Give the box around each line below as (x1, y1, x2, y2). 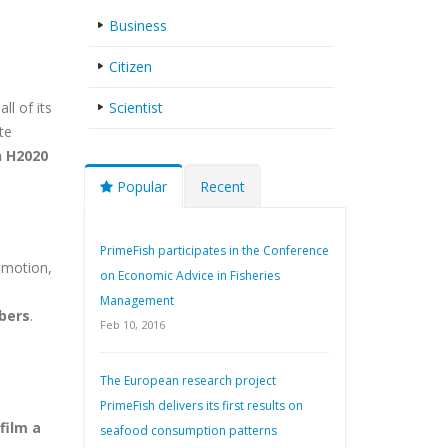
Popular (112, 177, 167, 196)
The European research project (99, 372, 276, 389)
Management (99, 292, 174, 309)
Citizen (108, 57, 152, 76)
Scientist (108, 98, 163, 117)
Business (108, 16, 167, 35)
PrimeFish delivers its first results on (99, 397, 303, 414)
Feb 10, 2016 (99, 317, 165, 332)
